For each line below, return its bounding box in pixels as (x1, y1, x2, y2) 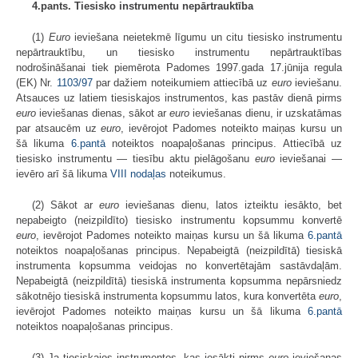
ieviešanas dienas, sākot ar (36, 106, 169, 119)
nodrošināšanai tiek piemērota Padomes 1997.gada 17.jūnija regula (16, 61, 342, 74)
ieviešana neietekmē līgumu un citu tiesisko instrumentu (70, 30, 342, 43)
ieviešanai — (274, 152, 342, 165)
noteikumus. (166, 167, 226, 180)
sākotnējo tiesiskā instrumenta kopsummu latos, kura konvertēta (16, 289, 319, 302)
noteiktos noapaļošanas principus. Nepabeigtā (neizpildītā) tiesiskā (16, 244, 342, 257)
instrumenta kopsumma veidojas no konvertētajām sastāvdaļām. (16, 259, 342, 272)
